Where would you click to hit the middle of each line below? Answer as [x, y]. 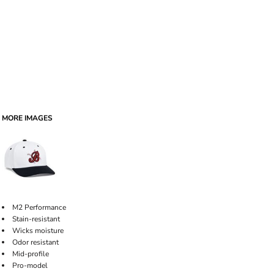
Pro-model [31, 265]
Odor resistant [36, 242]
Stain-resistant [37, 219]
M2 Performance [40, 207]
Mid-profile [31, 254]
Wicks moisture [38, 231]
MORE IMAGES [27, 118]
